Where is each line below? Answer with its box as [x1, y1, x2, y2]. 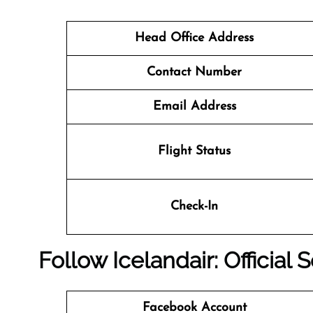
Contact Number [147, 66, 242, 79]
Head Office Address [135, 31, 254, 45]
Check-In [170, 200, 218, 213]
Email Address [152, 100, 236, 113]
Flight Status [158, 145, 231, 158]
